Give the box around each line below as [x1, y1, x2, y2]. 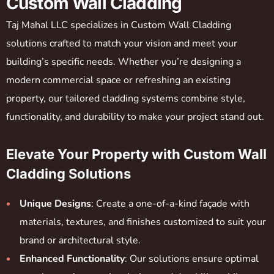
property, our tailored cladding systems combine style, [6, 91, 245, 105]
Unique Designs [20, 196, 91, 210]
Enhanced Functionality [20, 251, 125, 265]
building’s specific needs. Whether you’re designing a [6, 54, 241, 68]
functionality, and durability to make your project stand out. [6, 109, 264, 124]
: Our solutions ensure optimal [125, 251, 259, 265]
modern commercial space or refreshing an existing [6, 73, 231, 87]
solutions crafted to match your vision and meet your [6, 36, 237, 50]
